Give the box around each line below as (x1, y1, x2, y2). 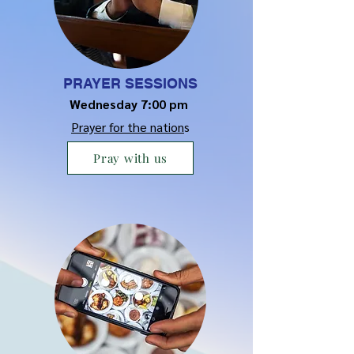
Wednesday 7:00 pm (70, 96, 191, 112)
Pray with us (93, 150, 168, 166)
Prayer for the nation (71, 119, 184, 135)
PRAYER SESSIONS (63, 75, 198, 92)
